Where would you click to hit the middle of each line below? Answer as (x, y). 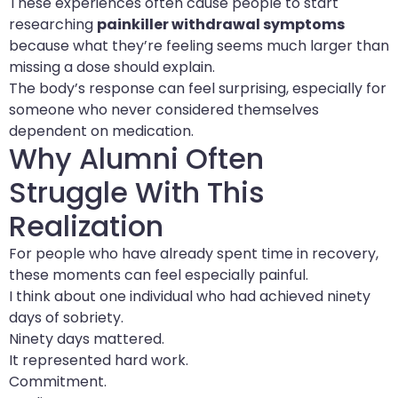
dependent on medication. (101, 131)
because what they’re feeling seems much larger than (199, 45)
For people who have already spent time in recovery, (194, 253)
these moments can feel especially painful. (159, 275)
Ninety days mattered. (87, 338)
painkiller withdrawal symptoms (221, 24)
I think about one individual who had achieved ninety (190, 296)
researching (53, 24)
